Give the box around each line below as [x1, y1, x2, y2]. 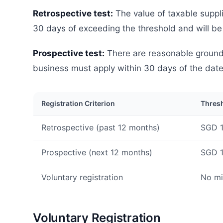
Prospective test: [33, 48, 105, 58]
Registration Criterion [41, 99, 115, 108]
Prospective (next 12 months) [41, 147, 152, 157]
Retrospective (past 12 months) [41, 122, 160, 132]
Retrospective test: [33, 8, 113, 18]
